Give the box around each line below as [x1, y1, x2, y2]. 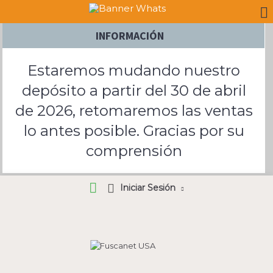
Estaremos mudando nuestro [27, 62, 240, 79]
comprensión [85, 142, 182, 160]
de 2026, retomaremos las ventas [15, 102, 253, 119]
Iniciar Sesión [120, 182, 175, 193]
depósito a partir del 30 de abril [21, 82, 246, 99]
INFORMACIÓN [95, 29, 164, 43]
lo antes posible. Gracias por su [23, 122, 244, 140]
